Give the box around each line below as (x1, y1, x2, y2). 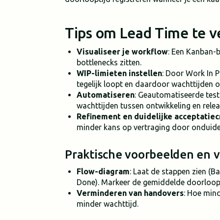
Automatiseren (77, 90, 135, 99)
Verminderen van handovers (77, 189, 184, 197)
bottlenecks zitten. (77, 58, 141, 67)
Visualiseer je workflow (77, 47, 168, 56)
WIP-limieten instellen (77, 69, 162, 78)
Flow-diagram (77, 167, 130, 176)
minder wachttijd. (77, 199, 138, 208)
